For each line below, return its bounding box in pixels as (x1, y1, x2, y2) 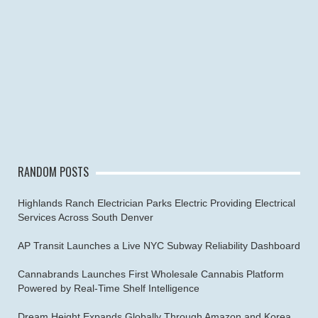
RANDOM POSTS (18, 163, 89, 180)
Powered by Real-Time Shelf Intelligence (18, 282, 199, 294)
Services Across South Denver (18, 211, 153, 223)
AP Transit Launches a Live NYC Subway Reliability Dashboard (18, 239, 300, 251)
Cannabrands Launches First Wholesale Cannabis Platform (18, 268, 284, 280)
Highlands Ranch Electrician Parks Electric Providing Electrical (18, 197, 295, 209)
